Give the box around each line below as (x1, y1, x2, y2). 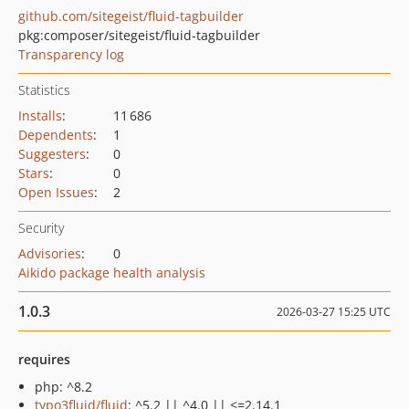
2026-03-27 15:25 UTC (277, 304, 391, 320)
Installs (18, 107, 62, 124)
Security (18, 219, 64, 236)
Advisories (18, 245, 81, 262)
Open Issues (18, 184, 94, 201)
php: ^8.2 (35, 378, 92, 395)
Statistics (18, 81, 70, 99)
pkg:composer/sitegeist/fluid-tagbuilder (18, 26, 260, 44)
